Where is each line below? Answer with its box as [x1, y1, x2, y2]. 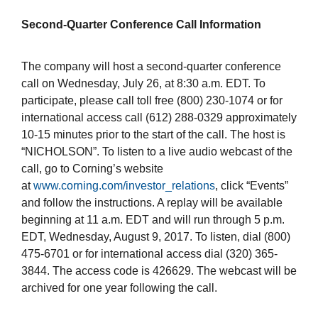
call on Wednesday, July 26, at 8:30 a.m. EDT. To [21, 77, 265, 90]
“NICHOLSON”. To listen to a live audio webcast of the [21, 146, 292, 158]
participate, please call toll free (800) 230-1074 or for [21, 94, 283, 107]
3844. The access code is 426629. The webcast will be [21, 265, 297, 278]
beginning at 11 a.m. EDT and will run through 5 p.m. [21, 214, 285, 226]
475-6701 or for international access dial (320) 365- [21, 248, 278, 261]
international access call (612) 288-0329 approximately [21, 111, 297, 124]
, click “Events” [215, 180, 288, 192]
